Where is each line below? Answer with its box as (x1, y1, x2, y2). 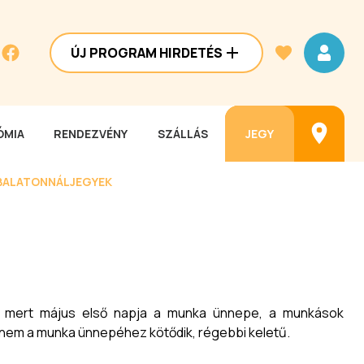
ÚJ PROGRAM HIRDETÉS (71, 44, 223, 62)
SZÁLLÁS (158, 126, 209, 141)
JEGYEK (70, 173, 112, 189)
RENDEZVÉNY (54, 126, 128, 141)
